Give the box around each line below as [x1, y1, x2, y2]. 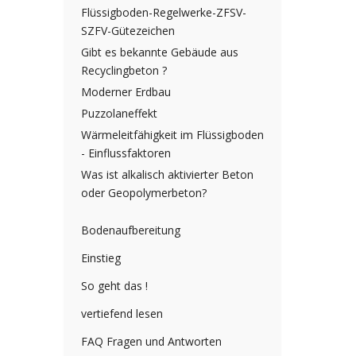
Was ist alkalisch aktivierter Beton [81, 167, 253, 183]
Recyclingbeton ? [81, 63, 167, 79]
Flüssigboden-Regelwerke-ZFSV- [81, 5, 246, 21]
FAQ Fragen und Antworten [81, 334, 222, 350]
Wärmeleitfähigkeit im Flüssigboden [81, 127, 264, 143]
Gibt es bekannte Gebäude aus [81, 44, 238, 60]
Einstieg [81, 250, 121, 266]
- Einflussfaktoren [81, 145, 171, 161]
